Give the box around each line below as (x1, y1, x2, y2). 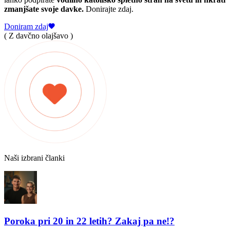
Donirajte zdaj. (84, 4, 133, 13)
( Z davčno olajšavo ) (4, 31, 73, 40)
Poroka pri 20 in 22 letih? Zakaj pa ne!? (4, 215, 175, 226)
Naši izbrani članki (4, 153, 65, 162)
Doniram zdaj (4, 22, 48, 31)
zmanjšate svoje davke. (4, 4, 84, 13)
